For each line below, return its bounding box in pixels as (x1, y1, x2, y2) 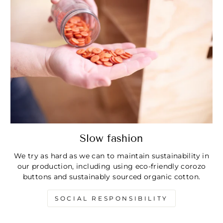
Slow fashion (80, 131, 143, 145)
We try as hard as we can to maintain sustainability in (14, 151, 209, 160)
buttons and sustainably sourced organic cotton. (22, 172, 201, 181)
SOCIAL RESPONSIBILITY (55, 194, 168, 202)
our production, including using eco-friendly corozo (17, 161, 206, 171)
